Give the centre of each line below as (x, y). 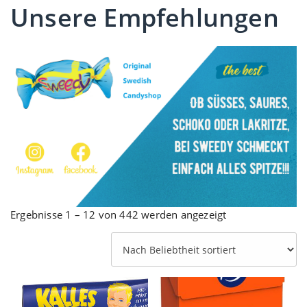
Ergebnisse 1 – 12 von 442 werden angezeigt (119, 215)
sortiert (244, 244)
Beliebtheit (252, 229)
